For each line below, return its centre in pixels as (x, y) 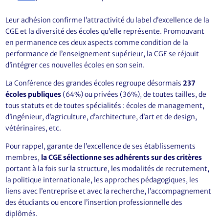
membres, (23, 157)
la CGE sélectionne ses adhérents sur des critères (122, 157)
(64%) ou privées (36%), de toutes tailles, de (134, 94)
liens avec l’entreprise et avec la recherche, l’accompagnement (109, 191)
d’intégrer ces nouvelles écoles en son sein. (75, 65)
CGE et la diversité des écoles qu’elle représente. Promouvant (105, 31)
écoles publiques (33, 94)
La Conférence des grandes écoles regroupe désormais (94, 83)
